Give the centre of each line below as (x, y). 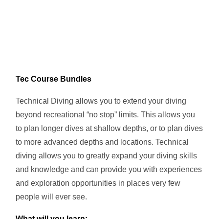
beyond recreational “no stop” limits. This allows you (106, 114)
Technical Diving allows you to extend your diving (101, 101)
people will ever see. (52, 197)
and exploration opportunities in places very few (98, 183)
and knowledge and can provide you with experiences (109, 169)
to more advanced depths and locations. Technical (102, 142)
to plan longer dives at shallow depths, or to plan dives (109, 128)
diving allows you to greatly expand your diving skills (107, 155)
